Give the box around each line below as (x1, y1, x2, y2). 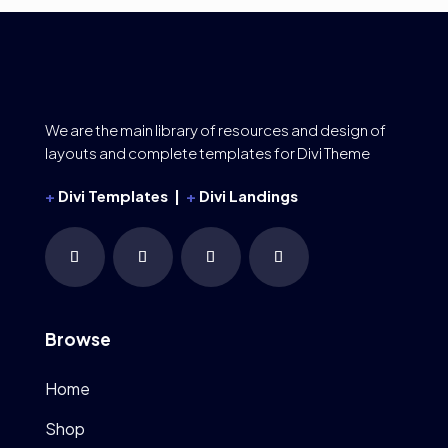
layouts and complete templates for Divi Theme (44, 143, 370, 162)
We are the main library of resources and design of (44, 120, 386, 139)
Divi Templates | (57, 186, 186, 205)
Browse (44, 328, 111, 350)
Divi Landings (198, 186, 298, 205)
